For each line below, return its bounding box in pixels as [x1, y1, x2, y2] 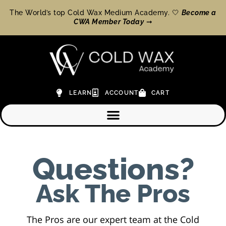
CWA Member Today [74, 18, 144, 26]
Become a [181, 9, 216, 17]
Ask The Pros [35, 179, 191, 209]
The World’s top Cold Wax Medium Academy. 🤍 [10, 9, 182, 17]
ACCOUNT [104, 89, 139, 97]
